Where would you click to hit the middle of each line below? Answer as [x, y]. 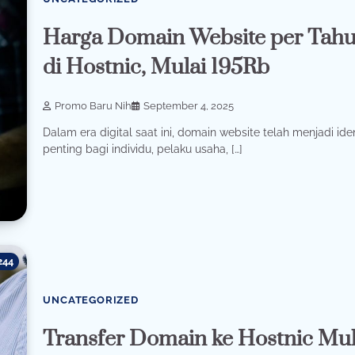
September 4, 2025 [189, 105]
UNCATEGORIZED [91, 300]
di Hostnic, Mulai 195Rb [157, 67]
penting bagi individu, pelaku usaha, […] [143, 149]
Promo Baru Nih [94, 105]
